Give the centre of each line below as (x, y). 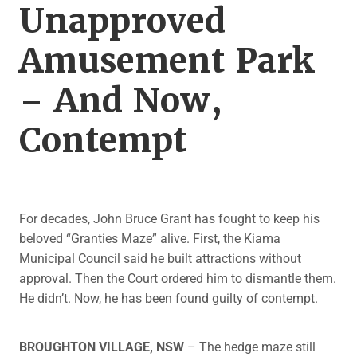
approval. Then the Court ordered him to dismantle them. (178, 278)
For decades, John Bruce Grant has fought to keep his (169, 218)
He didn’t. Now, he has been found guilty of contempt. (169, 298)
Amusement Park (167, 61)
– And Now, (121, 101)
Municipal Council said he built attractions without (160, 258)
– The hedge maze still (250, 347)
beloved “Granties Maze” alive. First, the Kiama (150, 238)
